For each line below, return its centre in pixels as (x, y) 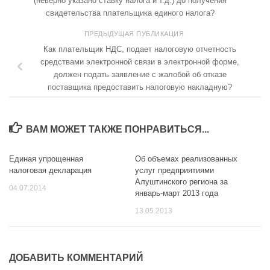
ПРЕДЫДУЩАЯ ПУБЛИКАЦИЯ (135, 34)
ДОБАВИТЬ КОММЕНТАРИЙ (76, 258)
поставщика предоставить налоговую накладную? (140, 87)
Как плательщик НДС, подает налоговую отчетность (140, 49)
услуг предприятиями (174, 171)
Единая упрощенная (46, 159)
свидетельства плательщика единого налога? (130, 13)
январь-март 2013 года (177, 193)
